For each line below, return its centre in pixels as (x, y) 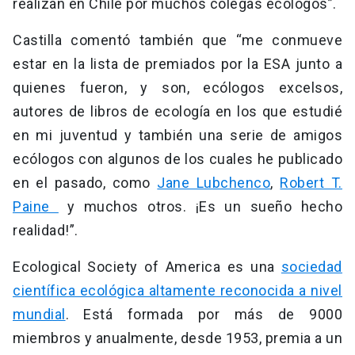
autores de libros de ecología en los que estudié (177, 111)
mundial (39, 314)
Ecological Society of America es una (147, 266)
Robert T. (311, 182)
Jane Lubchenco (214, 182)
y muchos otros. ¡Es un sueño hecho (200, 206)
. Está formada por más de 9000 (204, 314)
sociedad (311, 266)
